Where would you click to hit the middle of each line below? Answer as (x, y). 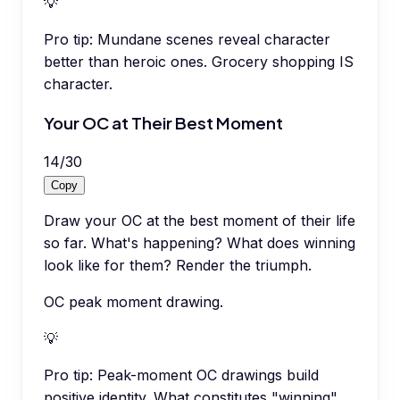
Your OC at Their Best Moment (163, 122)
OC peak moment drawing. (133, 301)
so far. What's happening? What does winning (200, 242)
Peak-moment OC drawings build (208, 375)
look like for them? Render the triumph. (178, 265)
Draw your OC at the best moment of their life (200, 220)
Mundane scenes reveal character (214, 40)
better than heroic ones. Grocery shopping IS (199, 62)
